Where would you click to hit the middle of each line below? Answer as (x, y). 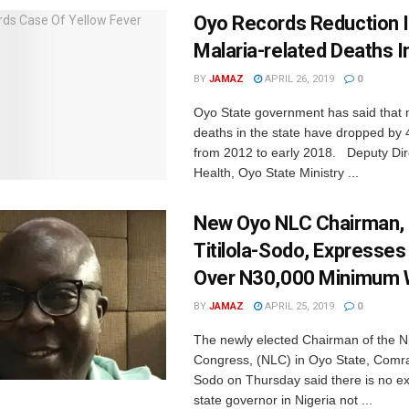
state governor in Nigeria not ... (283, 400)
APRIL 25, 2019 (298, 306)
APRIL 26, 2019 (298, 79)
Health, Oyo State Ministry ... (276, 173)
